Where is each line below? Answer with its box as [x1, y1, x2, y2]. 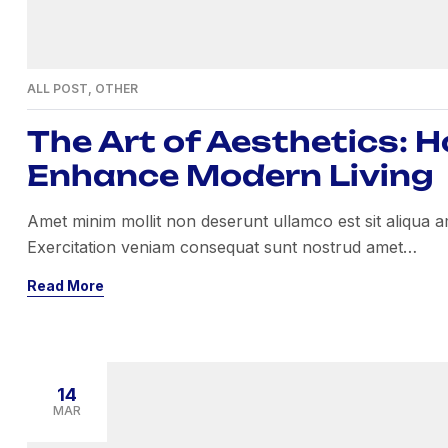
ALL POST [27, 81, 88, 96]
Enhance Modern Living [27, 158, 434, 193]
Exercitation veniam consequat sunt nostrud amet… [27, 237, 417, 257]
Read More [27, 277, 104, 294]
